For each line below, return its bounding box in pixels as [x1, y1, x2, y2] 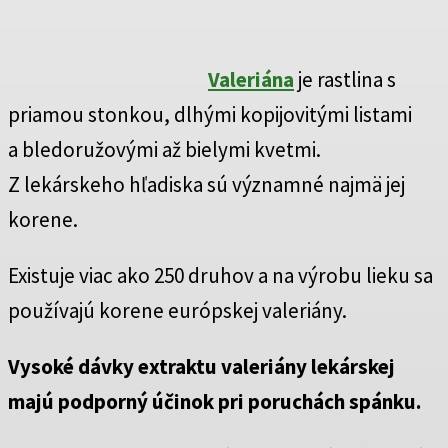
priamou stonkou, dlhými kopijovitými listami [8, 101, 412, 129]
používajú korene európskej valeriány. [8, 297, 347, 325]
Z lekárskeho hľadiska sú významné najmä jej [8, 171, 405, 199]
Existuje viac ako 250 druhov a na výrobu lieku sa [8, 262, 433, 290]
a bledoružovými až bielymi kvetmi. [8, 136, 321, 164]
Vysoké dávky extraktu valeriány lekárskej [8, 353, 395, 381]
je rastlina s [294, 66, 396, 94]
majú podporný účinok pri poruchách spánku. [8, 388, 421, 416]
